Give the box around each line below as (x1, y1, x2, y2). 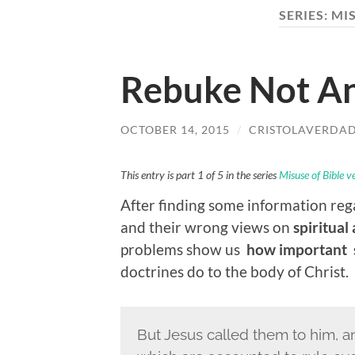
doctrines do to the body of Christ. (120, 261, 349, 281)
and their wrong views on (120, 217, 290, 236)
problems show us (120, 239, 243, 258)
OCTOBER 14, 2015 (120, 122, 230, 136)
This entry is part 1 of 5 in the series (120, 168, 279, 182)
